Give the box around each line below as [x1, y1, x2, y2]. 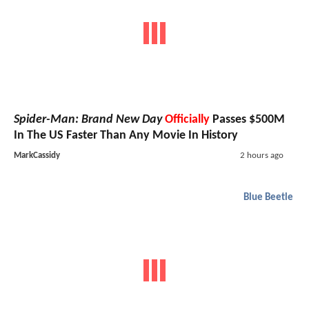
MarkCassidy [14, 150, 60, 160]
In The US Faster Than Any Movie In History [14, 128, 238, 142]
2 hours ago [239, 150, 283, 160]
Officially [165, 112, 210, 126]
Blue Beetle [243, 192, 293, 203]
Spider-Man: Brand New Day [14, 112, 162, 126]
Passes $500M [210, 112, 285, 126]
